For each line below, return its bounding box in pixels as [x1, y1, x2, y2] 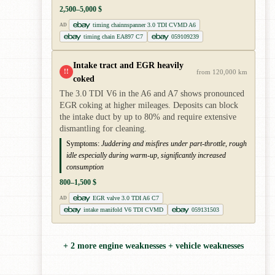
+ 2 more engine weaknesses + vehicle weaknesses [63, 241, 244, 250]
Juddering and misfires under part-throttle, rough [101, 139, 247, 149]
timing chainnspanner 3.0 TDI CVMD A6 [92, 21, 196, 29]
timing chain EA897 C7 [83, 33, 143, 41]
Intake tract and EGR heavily [73, 60, 184, 71]
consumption [66, 163, 104, 172]
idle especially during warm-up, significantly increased [66, 151, 226, 160]
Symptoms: [66, 139, 99, 149]
